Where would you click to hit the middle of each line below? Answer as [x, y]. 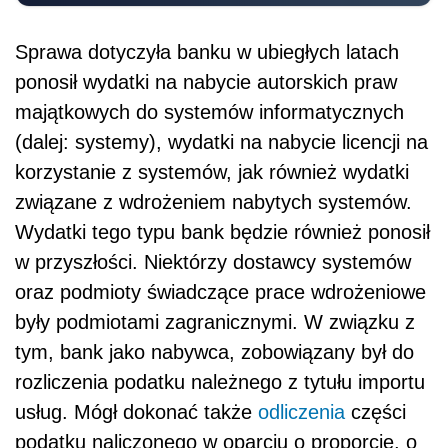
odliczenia [301, 412]
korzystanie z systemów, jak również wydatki [212, 172]
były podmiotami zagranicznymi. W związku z [215, 322]
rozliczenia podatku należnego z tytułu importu [220, 382]
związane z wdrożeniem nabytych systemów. [213, 202]
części [375, 412]
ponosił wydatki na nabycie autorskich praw [206, 82]
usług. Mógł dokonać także [136, 412]
